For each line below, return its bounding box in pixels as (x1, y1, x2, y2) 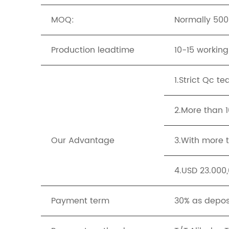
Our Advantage (51, 134, 114, 148)
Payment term (51, 194, 109, 208)
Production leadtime (51, 43, 134, 57)
